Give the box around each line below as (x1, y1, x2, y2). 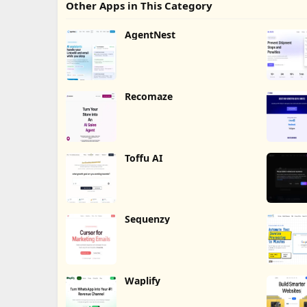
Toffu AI (124, 151, 162, 164)
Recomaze (124, 89, 173, 103)
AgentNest (124, 28, 175, 41)
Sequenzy (124, 212, 170, 226)
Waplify (124, 274, 160, 288)
